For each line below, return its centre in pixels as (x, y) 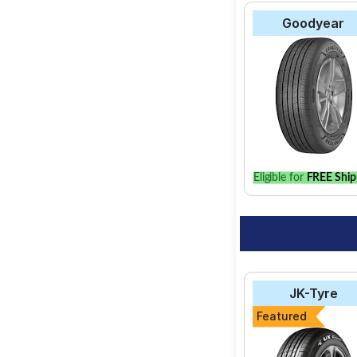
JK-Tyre (313, 293)
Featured (281, 316)
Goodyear (314, 23)
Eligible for (280, 178)
